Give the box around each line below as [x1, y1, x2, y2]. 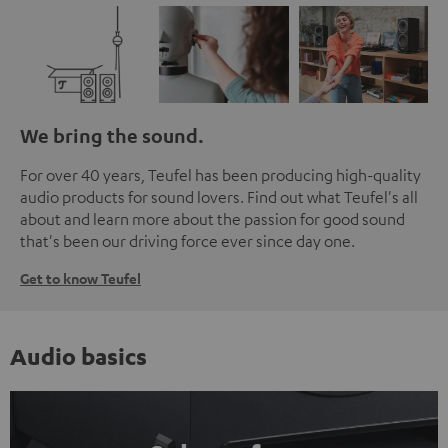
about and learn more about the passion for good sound [20, 209, 405, 230]
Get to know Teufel [20, 269, 141, 289]
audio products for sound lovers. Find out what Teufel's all [20, 187, 418, 208]
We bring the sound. [20, 124, 204, 148]
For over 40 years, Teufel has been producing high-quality [20, 165, 421, 186]
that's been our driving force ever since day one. [20, 231, 355, 252]
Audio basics [10, 342, 147, 371]
